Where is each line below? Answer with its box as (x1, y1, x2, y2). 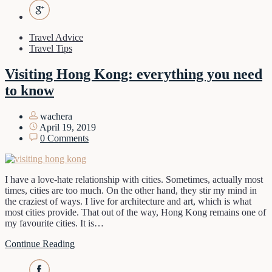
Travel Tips (29, 42, 72, 53)
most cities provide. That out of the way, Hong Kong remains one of (5, 206, 266, 217)
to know (5, 82, 54, 98)
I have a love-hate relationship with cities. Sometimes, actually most (5, 174, 263, 185)
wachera (38, 110, 72, 121)
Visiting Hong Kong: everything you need (5, 66, 262, 82)
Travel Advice (29, 32, 83, 42)
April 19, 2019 (38, 121, 96, 132)
